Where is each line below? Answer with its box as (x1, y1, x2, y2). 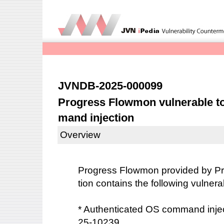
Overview (60, 129, 100, 140)
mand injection (58, 111, 134, 124)
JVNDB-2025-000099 (58, 79, 162, 92)
